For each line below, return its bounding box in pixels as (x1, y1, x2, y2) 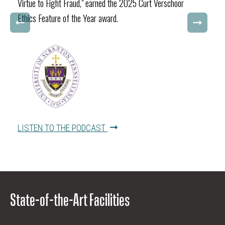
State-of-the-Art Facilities (10, 188, 130, 208)
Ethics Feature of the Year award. (18, 11, 118, 25)
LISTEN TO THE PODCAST (18, 123, 107, 134)
